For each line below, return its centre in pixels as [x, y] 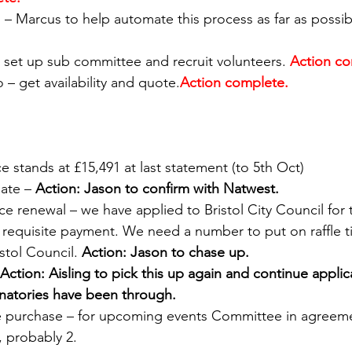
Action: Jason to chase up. [167, 253]
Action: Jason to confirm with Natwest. [159, 189]
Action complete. [238, 83]
